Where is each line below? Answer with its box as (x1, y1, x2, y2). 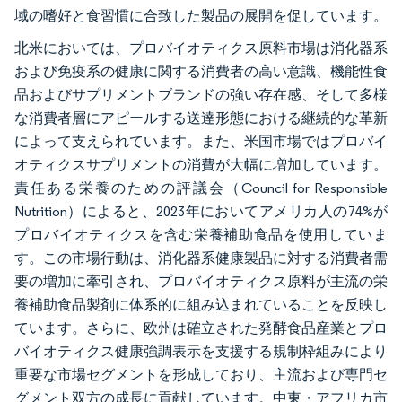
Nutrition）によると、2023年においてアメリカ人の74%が (14, 203, 388, 221)
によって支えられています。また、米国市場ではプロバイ (14, 133, 388, 151)
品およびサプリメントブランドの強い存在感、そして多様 (14, 86, 388, 104)
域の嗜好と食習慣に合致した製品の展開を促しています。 (14, 7, 388, 25)
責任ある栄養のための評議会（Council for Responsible (14, 179, 388, 197)
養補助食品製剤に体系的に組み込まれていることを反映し (14, 296, 388, 314)
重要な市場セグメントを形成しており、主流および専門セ (14, 366, 388, 384)
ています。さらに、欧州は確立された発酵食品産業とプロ (14, 319, 388, 337)
